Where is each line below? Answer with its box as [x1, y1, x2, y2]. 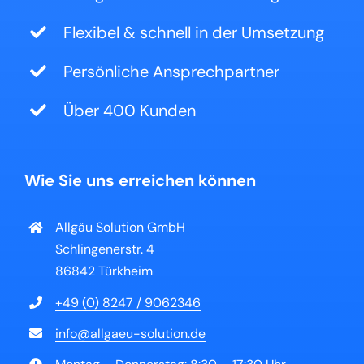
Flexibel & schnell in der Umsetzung [63, 22, 324, 44]
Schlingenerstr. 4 [55, 240, 155, 258]
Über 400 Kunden [63, 100, 196, 122]
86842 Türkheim [55, 262, 154, 280]
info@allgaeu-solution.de [55, 324, 206, 342]
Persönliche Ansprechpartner [63, 61, 279, 83]
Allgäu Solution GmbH [55, 219, 186, 236]
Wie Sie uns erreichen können [24, 170, 256, 192]
